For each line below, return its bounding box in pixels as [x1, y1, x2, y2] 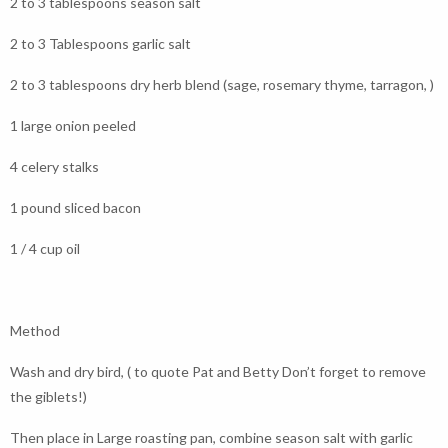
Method [10, 322, 60, 339]
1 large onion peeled [10, 117, 136, 134]
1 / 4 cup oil [10, 240, 80, 257]
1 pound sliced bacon [10, 199, 141, 216]
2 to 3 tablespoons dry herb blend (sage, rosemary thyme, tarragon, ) [10, 76, 434, 93]
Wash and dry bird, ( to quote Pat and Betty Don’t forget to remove [10, 363, 426, 380]
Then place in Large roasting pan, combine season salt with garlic [10, 429, 413, 446]
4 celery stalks [10, 158, 99, 175]
